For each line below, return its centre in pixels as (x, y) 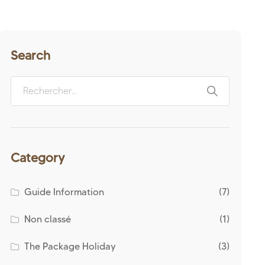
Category (38, 158)
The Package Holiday (70, 246)
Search (30, 55)
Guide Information (64, 192)
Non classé (48, 219)
